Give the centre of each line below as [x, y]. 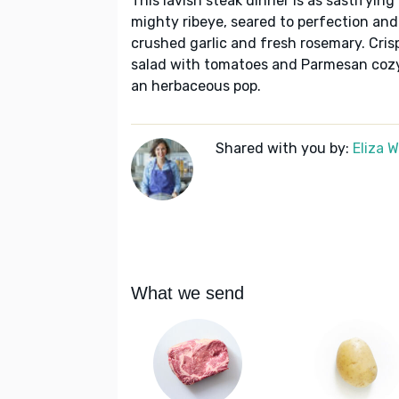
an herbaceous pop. [196, 86]
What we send [187, 293]
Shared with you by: [284, 149]
